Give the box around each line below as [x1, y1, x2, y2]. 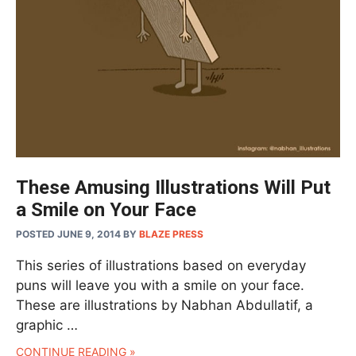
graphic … [16, 317, 78, 334]
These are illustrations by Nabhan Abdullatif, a [16, 297, 313, 314]
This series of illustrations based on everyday [16, 257, 306, 274]
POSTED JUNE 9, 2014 [16, 228, 121, 241]
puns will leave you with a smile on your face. [16, 277, 304, 294]
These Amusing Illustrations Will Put [16, 176, 331, 199]
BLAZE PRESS [139, 228, 203, 241]
